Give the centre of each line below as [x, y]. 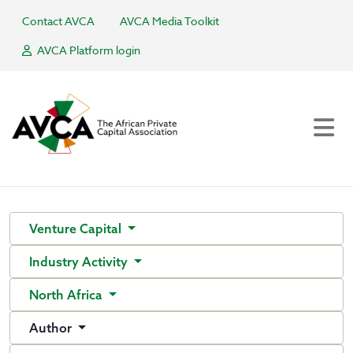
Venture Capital [77, 229]
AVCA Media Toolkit [169, 21]
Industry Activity [80, 262]
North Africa [67, 295]
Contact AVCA [58, 21]
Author [52, 328]
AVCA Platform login [87, 50]
